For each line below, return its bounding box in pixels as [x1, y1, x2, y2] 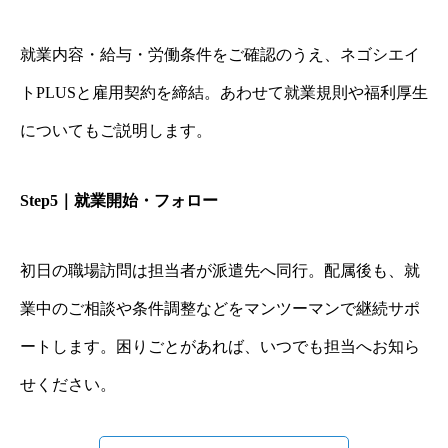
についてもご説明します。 [20, 122, 212, 140]
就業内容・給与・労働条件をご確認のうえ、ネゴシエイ [20, 46, 420, 64]
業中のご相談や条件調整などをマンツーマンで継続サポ [20, 300, 420, 318]
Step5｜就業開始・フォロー [20, 192, 218, 210]
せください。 [20, 376, 116, 394]
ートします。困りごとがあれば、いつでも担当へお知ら [20, 338, 420, 356]
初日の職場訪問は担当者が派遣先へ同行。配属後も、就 [20, 262, 420, 280]
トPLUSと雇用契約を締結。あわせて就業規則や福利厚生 [20, 84, 428, 102]
